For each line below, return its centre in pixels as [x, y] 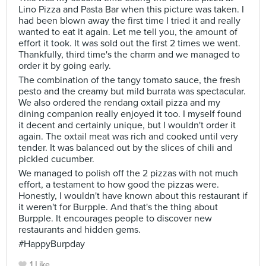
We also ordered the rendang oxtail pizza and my [119, 103]
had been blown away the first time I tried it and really [129, 21]
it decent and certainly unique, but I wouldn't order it [127, 125]
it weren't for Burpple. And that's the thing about [118, 207]
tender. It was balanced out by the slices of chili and [125, 148]
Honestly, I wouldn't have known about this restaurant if [133, 196]
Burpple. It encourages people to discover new [115, 218]
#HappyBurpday [52, 244]
